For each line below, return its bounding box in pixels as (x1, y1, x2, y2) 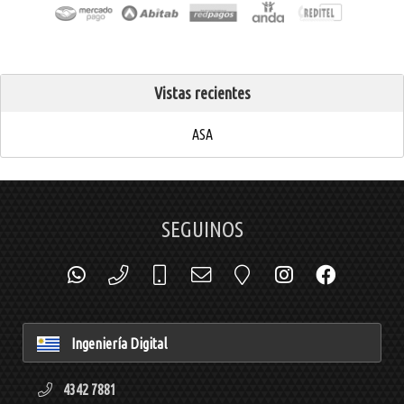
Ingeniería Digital (71, 335, 167, 353)
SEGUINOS (161, 217, 243, 243)
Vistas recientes (153, 84, 251, 103)
